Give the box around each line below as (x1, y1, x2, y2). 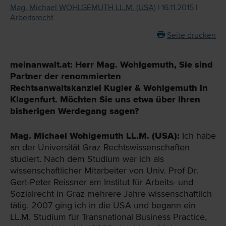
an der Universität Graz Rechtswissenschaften (10, 142, 190, 153)
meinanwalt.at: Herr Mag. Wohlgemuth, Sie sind (10, 59, 213, 70)
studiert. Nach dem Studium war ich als (10, 153, 164, 165)
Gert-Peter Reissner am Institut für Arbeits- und (10, 177, 193, 188)
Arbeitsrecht (10, 12, 53, 23)
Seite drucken (167, 30, 216, 40)
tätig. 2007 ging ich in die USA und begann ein (10, 200, 196, 211)
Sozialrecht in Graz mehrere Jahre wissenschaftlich (10, 188, 212, 200)
